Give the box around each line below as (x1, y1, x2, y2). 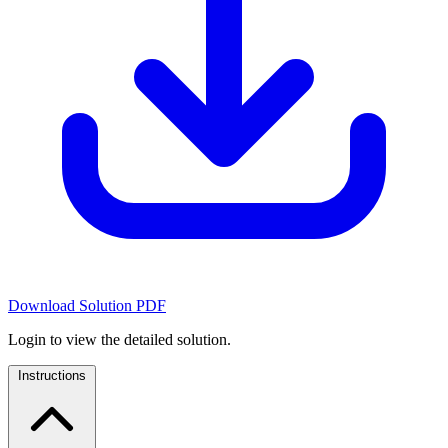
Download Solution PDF (8, 297, 166, 315)
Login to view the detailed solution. (8, 331, 231, 349)
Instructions (18, 368, 86, 384)
